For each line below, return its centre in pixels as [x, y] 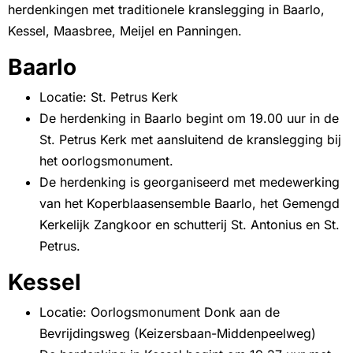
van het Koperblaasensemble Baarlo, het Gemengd [190, 204]
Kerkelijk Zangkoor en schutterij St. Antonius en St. [190, 225]
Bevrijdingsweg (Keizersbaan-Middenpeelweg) [178, 334]
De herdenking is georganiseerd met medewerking [190, 182]
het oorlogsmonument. [106, 161]
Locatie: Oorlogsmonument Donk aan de [160, 312]
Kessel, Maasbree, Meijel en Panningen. [125, 31]
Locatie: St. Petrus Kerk [109, 97]
